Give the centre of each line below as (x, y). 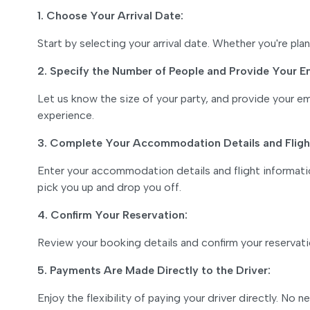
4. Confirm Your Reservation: (112, 215)
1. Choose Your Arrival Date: (110, 16)
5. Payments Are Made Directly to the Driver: (154, 270)
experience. (66, 115)
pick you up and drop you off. (109, 187)
